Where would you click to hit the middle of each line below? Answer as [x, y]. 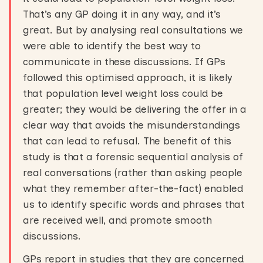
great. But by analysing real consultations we [133, 30]
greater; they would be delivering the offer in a [135, 109]
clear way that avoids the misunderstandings [131, 125]
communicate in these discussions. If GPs [124, 62]
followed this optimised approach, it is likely [128, 77]
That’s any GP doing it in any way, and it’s [122, 14]
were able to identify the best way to [112, 46]
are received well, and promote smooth [117, 220]
